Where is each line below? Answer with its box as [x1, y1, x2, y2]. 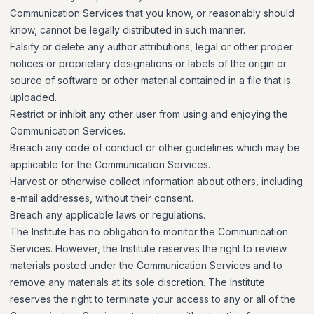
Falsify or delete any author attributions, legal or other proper [10, 41, 293, 53]
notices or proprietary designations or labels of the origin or [10, 57, 287, 69]
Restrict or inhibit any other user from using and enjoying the [10, 108, 288, 120]
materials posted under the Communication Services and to [10, 259, 282, 271]
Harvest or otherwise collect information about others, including [10, 175, 303, 187]
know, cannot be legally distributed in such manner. [10, 24, 245, 36]
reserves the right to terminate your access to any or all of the [10, 293, 296, 305]
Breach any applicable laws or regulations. [10, 209, 205, 221]
